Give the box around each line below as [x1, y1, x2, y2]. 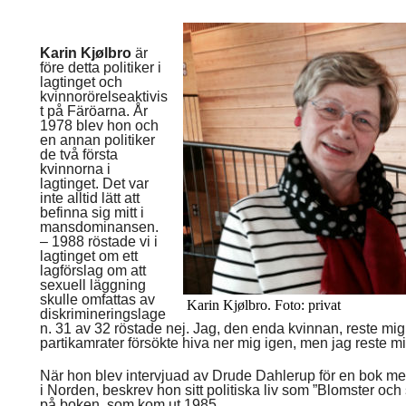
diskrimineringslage [40, 306, 166, 322]
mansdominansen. [40, 219, 159, 235]
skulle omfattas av [40, 292, 155, 307]
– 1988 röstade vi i [40, 234, 158, 249]
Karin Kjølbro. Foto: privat [187, 297, 341, 313]
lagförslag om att [40, 263, 146, 278]
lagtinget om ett [40, 248, 138, 264]
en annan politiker [40, 132, 155, 148]
